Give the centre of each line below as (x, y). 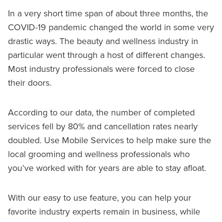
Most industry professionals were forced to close (101, 68)
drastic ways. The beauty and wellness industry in (103, 41)
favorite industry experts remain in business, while (104, 211)
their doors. (30, 82)
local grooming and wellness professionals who (99, 154)
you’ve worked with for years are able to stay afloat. (107, 167)
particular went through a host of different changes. (107, 55)
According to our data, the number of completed (101, 112)
